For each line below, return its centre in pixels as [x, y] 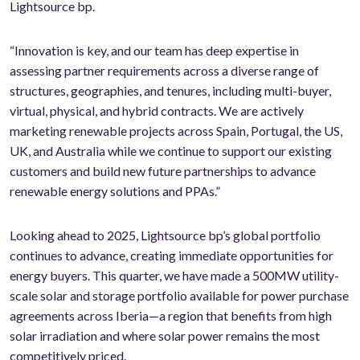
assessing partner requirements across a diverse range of [164, 71]
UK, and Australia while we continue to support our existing [171, 151]
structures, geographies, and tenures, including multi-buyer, [170, 91]
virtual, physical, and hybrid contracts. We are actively [157, 111]
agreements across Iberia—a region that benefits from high [171, 316]
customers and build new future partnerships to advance [163, 171]
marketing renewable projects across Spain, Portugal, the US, [176, 131]
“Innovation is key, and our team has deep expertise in [154, 51]
